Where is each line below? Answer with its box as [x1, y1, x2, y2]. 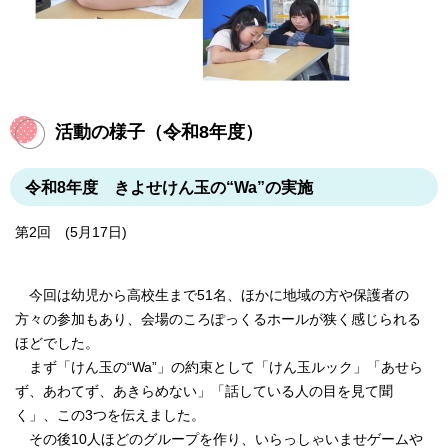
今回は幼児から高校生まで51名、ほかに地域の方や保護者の [15, 288, 409, 304]
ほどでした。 [15, 336, 99, 352]
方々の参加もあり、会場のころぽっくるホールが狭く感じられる [15, 312, 421, 328]
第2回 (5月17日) [15, 225, 127, 241]
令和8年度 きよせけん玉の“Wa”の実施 [25, 178, 313, 197]
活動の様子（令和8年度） [55, 122, 263, 143]
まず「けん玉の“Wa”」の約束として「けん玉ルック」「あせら [15, 360, 423, 376]
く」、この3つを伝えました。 [15, 408, 205, 424]
